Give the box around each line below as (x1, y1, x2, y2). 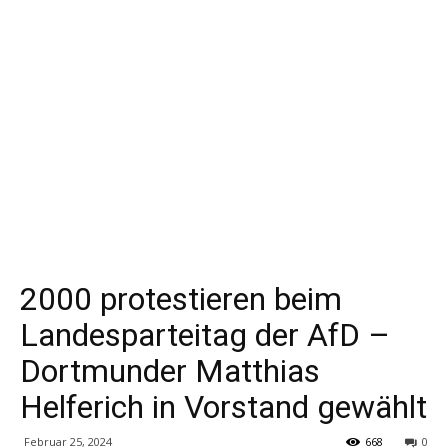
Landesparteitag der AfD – (20, 316, 390, 354)
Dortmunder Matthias (20, 352, 320, 390)
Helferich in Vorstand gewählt (20, 388, 427, 426)
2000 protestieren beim (20, 280, 342, 318)
